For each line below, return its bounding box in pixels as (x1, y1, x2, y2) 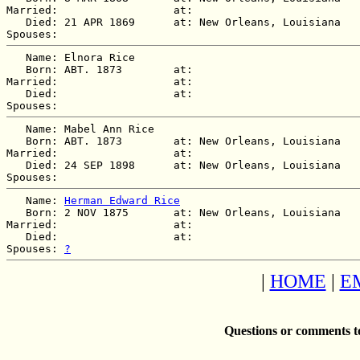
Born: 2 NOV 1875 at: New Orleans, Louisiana (6, 206, 354, 219)
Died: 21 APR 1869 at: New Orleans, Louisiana (6, 15, 354, 28)
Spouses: (6, 242, 64, 255)
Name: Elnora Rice (6, 51, 135, 63)
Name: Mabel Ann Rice (6, 122, 154, 135)
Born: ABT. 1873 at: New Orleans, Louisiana (6, 134, 354, 147)
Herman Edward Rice (64, 194, 180, 207)
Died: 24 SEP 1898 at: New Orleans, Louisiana (6, 158, 354, 171)
